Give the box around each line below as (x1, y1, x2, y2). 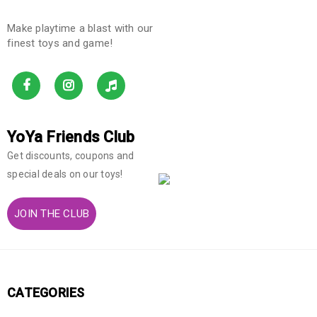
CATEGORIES (7, 284, 85, 300)
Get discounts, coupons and (7, 149, 134, 161)
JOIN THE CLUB (14, 207, 90, 220)
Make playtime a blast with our (7, 21, 154, 35)
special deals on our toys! (7, 168, 123, 180)
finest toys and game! (7, 36, 113, 50)
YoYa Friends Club (7, 127, 135, 146)
